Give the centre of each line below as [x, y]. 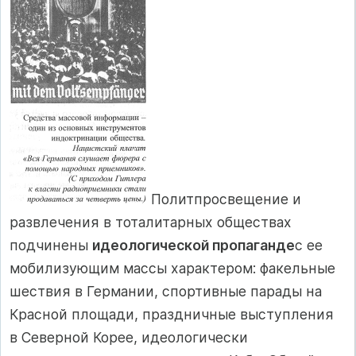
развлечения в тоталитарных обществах [151, 222]
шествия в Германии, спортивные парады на [166, 291]
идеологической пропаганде [193, 245]
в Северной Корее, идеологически [129, 337]
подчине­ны [51, 245]
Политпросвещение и [224, 199]
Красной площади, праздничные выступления [172, 314]
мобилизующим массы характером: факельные [172, 268]
